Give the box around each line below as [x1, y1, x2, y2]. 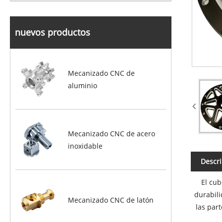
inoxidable [68, 141, 103, 151]
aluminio [68, 80, 98, 90]
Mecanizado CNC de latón [68, 195, 154, 205]
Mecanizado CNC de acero [68, 128, 156, 138]
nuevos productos [15, 26, 90, 38]
